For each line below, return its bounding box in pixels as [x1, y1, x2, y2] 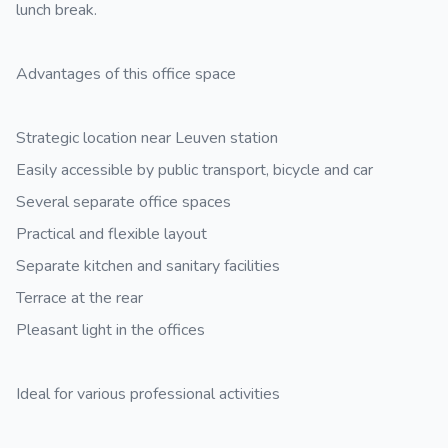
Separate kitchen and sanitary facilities [16, 255, 280, 277]
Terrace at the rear [16, 287, 143, 309]
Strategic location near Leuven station [16, 127, 278, 149]
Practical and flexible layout [16, 223, 207, 245]
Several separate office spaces [16, 191, 231, 213]
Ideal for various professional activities [16, 383, 280, 405]
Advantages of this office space [16, 63, 236, 85]
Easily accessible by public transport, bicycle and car [16, 159, 373, 181]
